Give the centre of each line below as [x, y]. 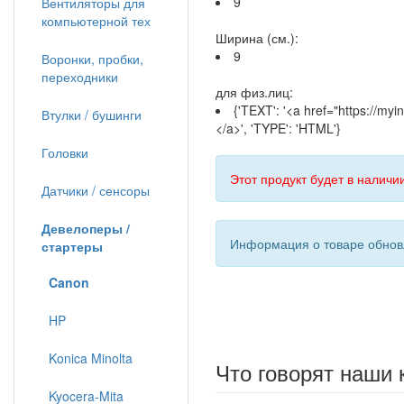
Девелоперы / [86, 228]
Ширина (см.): [257, 38]
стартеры [72, 246]
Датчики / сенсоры [96, 190]
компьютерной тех [96, 21]
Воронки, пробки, [92, 59]
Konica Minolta [87, 358]
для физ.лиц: [254, 92]
